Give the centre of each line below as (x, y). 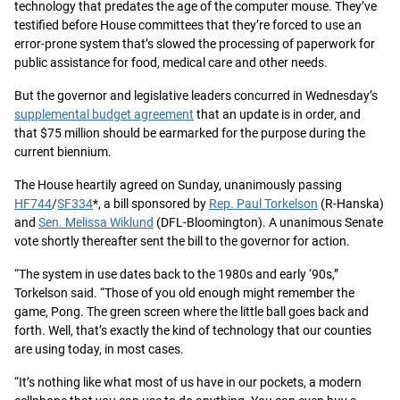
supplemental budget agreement (104, 114)
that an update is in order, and (277, 114)
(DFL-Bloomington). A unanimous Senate (268, 222)
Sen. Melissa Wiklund (96, 222)
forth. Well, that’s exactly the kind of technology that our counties (193, 330)
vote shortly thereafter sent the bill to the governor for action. (182, 241)
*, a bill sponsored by (151, 204)
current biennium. (63, 152)
